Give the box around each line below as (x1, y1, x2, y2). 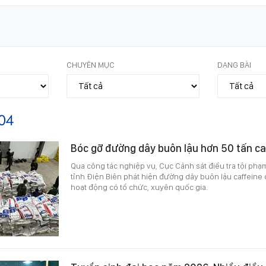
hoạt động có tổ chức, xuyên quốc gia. (71, 182, 208, 192)
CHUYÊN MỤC (66, 59, 115, 69)
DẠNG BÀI (217, 59, 251, 69)
